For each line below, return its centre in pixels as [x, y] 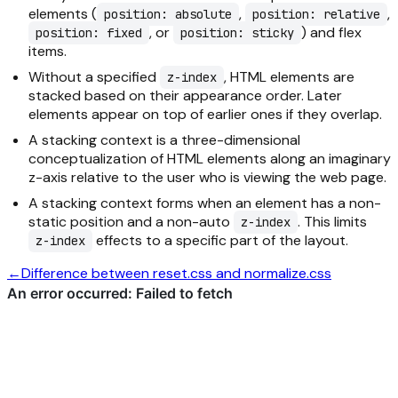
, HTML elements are [289, 77]
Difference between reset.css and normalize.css [176, 273]
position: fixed [89, 33]
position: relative [316, 14]
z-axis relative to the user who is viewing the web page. [207, 177]
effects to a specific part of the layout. [220, 240]
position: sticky [237, 33]
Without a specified [94, 77]
